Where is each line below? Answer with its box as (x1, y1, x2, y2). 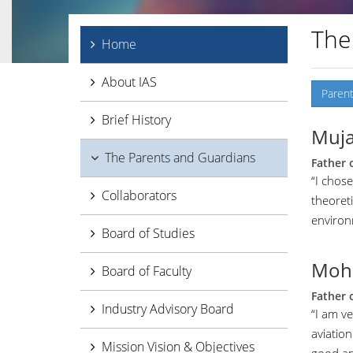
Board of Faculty (102, 262, 191, 280)
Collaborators (102, 187, 176, 204)
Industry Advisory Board (102, 300, 234, 318)
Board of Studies (102, 225, 195, 242)
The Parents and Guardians (105, 149, 255, 166)
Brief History (102, 111, 171, 128)
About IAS (102, 73, 157, 91)
